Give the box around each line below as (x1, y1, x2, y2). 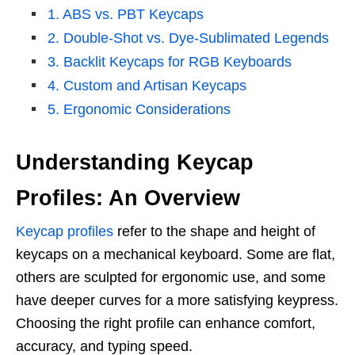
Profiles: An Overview (16, 186, 240, 211)
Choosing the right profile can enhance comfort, (16, 315, 315, 332)
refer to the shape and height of (113, 223, 315, 240)
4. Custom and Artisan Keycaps (48, 78, 246, 94)
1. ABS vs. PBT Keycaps (48, 6, 204, 23)
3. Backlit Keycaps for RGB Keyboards (48, 54, 292, 71)
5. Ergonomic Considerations (48, 101, 231, 118)
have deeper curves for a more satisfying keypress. (16, 292, 338, 309)
